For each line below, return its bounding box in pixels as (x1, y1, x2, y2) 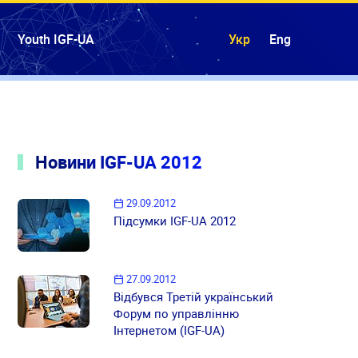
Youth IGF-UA (18, 30, 94, 48)
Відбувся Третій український (113, 288, 274, 305)
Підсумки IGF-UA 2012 (113, 213, 237, 229)
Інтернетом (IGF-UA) (113, 322, 225, 339)
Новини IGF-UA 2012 (30, 150, 202, 173)
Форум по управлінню (113, 305, 240, 322)
